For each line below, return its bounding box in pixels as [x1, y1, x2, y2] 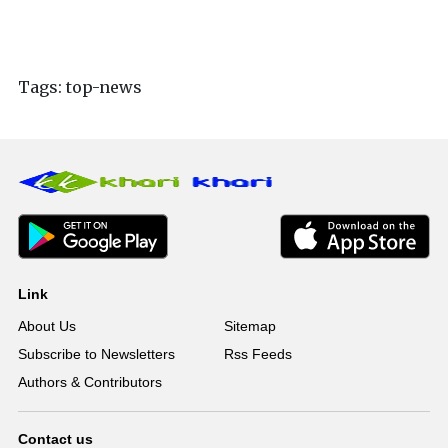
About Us [18, 318, 76, 335]
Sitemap [223, 318, 276, 335]
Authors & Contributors [18, 374, 162, 391]
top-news [66, 77, 142, 98]
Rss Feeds [223, 346, 292, 363]
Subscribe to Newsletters [18, 346, 175, 363]
